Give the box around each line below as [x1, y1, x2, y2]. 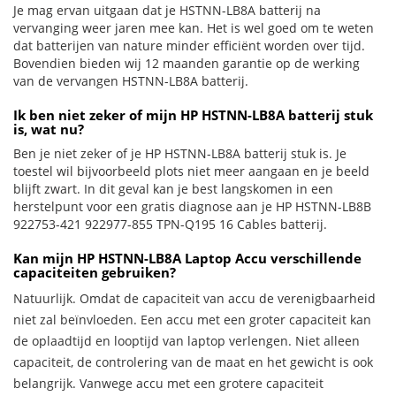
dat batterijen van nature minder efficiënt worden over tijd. [13, 37, 365, 54]
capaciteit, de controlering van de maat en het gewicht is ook [13, 354, 373, 370]
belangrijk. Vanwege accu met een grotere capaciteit [13, 375, 324, 392]
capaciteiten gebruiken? [13, 263, 176, 281]
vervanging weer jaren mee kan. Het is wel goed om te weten [13, 19, 374, 36]
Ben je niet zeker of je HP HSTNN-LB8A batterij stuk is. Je [13, 145, 346, 162]
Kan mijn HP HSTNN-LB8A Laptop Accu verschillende [13, 249, 362, 267]
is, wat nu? [13, 120, 84, 138]
